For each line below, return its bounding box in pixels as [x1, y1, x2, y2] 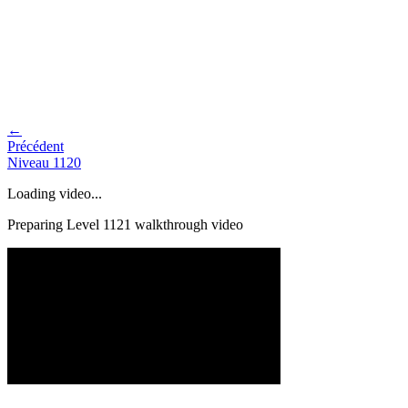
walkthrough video [131, 216, 243, 232]
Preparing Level [7, 216, 103, 232]
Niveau [7, 154, 53, 170]
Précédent [7, 138, 64, 154]
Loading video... [7, 185, 102, 201]
